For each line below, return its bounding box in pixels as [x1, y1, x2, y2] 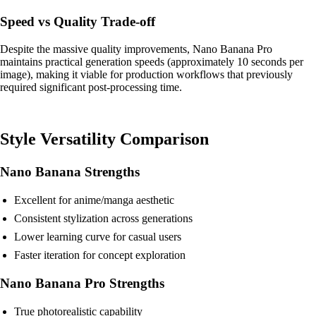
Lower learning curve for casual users [14, 230, 181, 243]
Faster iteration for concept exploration [14, 248, 186, 261]
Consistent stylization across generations [14, 212, 193, 224]
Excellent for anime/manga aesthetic [14, 193, 174, 206]
